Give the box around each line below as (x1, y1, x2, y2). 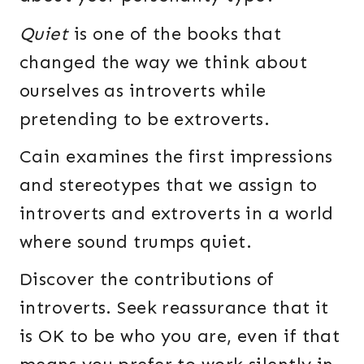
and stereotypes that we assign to (19, 173, 318, 196)
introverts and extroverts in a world (19, 201, 334, 224)
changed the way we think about (19, 50, 308, 73)
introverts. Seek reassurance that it (19, 296, 329, 318)
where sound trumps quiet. (19, 230, 258, 253)
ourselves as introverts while (19, 79, 266, 102)
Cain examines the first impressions (19, 145, 333, 167)
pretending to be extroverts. (19, 107, 271, 130)
